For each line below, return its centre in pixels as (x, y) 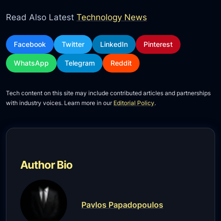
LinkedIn (114, 44)
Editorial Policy (134, 103)
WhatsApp (32, 63)
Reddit (121, 63)
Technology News (112, 17)
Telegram (80, 63)
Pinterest (158, 44)
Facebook (30, 44)
